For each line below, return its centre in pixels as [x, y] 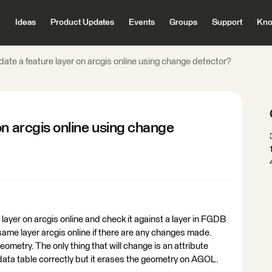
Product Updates [82, 22]
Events [141, 22]
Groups [183, 22]
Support [227, 22]
